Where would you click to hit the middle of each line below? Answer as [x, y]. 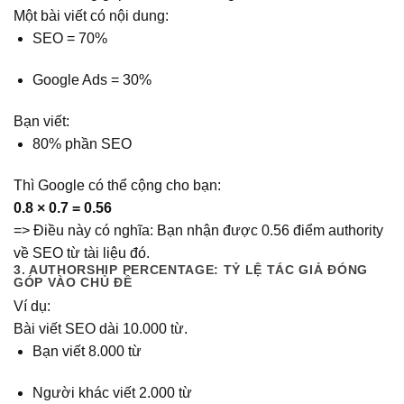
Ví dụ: [32, 307]
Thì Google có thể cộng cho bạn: [117, 185]
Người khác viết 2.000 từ [112, 393]
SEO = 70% [69, 39]
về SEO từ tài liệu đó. [82, 252]
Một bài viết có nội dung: [91, 16]
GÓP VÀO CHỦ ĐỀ [73, 282]
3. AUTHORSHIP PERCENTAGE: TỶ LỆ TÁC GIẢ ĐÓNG [191, 270]
